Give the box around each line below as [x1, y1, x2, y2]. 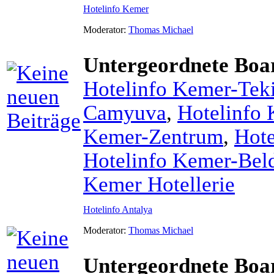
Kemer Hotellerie [83, 172, 235, 196]
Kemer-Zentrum [83, 124, 223, 148]
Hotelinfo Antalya [83, 204, 152, 215]
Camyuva [83, 100, 166, 124]
